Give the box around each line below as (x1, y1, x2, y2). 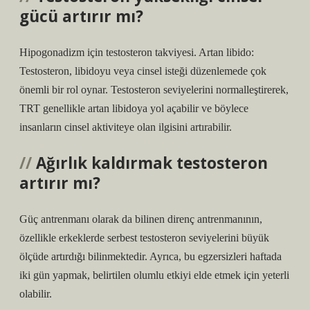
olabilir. (19, 288, 52, 300)
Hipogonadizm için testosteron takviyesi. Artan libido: (19, 46, 254, 58)
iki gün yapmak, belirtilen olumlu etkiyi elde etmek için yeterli (19, 269, 289, 281)
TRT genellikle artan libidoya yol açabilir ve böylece (19, 102, 248, 114)
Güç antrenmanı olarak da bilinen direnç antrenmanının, (19, 213, 262, 225)
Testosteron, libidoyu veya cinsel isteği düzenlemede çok (19, 65, 266, 77)
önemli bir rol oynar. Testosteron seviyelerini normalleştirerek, (19, 84, 289, 95)
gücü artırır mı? (19, 6, 143, 27)
